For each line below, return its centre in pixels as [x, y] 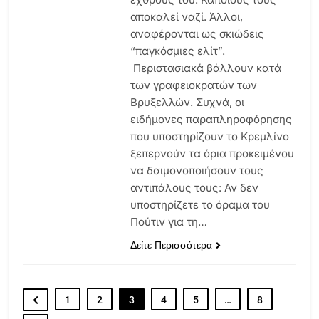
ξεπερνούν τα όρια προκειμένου [212, 153]
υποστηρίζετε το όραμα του [200, 204]
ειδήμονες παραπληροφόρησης [211, 119]
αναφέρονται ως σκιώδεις [197, 33]
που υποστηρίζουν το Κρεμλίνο [209, 136]
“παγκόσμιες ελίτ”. [177, 51]
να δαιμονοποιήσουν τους [197, 170]
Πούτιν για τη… [168, 221]
